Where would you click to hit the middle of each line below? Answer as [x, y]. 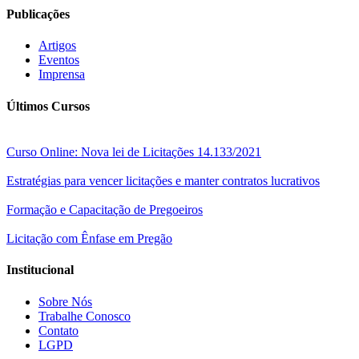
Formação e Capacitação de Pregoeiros [105, 209]
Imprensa [62, 75]
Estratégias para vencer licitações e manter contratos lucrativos [163, 180]
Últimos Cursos [48, 106]
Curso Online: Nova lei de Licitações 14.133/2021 [134, 151]
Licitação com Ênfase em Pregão [89, 238]
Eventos [59, 60]
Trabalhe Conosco [85, 316]
